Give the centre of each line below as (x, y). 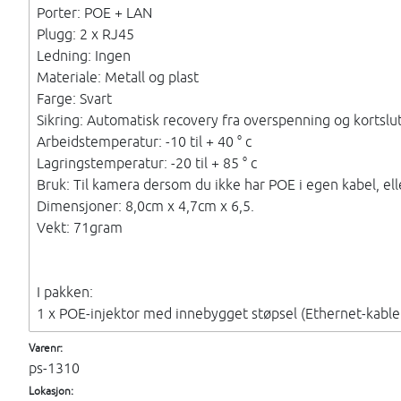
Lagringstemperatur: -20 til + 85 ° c (147, 162)
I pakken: (65, 291)
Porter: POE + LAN (94, 12)
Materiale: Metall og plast (118, 77)
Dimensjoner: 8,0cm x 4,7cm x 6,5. (145, 205)
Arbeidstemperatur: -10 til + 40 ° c (144, 141)
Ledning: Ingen (84, 55)
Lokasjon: (51, 390)
